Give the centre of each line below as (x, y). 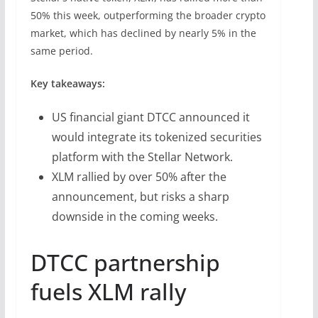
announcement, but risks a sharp (140, 196)
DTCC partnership (125, 262)
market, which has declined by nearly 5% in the (143, 33)
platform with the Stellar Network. (142, 157)
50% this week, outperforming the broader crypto (148, 15)
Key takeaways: (67, 83)
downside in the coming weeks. (135, 216)
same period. (61, 50)
